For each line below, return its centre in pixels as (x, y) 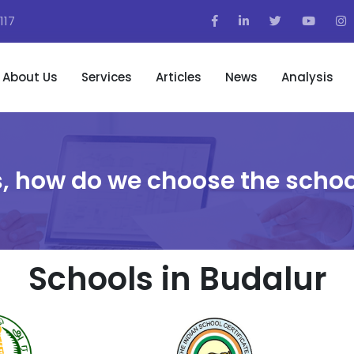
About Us (30, 77)
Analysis (307, 77)
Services (107, 77)
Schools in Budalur (177, 279)
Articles (179, 77)
